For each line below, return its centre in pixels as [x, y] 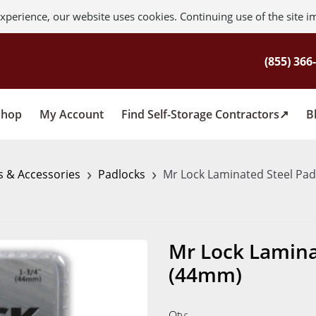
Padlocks [122, 174]
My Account [72, 114]
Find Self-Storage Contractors [200, 114]
